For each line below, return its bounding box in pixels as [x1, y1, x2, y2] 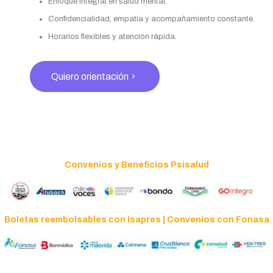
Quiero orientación [51, 71, 129, 82]
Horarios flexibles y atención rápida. [48, 32, 177, 41]
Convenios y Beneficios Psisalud [64, 160, 209, 169]
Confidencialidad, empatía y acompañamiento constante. [48, 14, 255, 23]
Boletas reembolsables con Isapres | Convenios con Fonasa [4, 215, 269, 225]
